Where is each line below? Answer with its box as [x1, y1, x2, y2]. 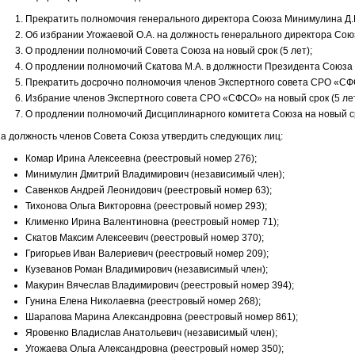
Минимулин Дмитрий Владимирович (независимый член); [25, 169, 284, 180]
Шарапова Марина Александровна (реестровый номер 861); [25, 311, 298, 323]
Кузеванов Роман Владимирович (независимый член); [25, 264, 268, 275]
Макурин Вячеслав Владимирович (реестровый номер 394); [25, 280, 294, 291]
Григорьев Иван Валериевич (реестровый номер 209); [25, 248, 269, 259]
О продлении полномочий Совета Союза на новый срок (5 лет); [25, 45, 312, 56]
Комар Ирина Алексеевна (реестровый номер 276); [25, 153, 257, 164]
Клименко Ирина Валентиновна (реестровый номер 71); [25, 216, 279, 227]
